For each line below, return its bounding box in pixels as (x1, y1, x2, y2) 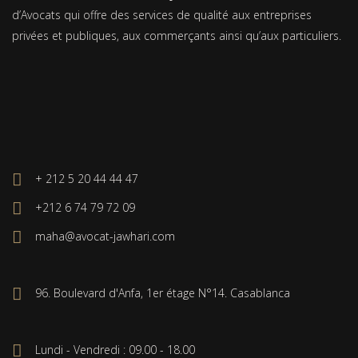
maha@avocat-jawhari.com (35, 229, 175, 244)
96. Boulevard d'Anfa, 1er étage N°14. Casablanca (35, 285, 290, 300)
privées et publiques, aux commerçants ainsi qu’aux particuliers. (12, 28, 341, 43)
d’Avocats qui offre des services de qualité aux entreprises (12, 7, 312, 22)
